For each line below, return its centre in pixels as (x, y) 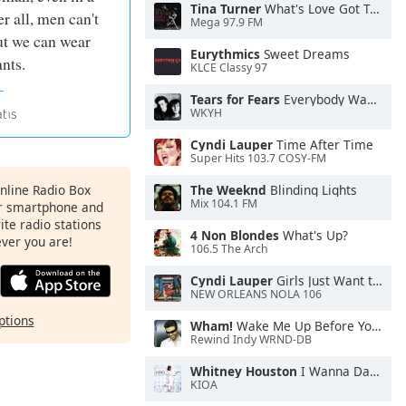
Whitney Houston (244, 371)
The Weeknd (228, 190)
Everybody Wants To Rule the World (324, 99)
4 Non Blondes (235, 235)
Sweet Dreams (305, 54)
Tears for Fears (235, 99)
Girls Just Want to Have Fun (323, 280)
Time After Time (323, 145)
